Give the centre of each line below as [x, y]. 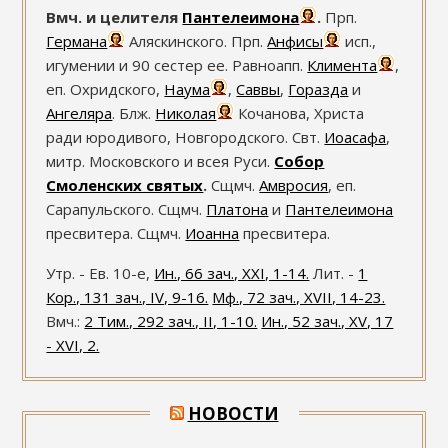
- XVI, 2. [73, 344]
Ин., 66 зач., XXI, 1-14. [232, 272]
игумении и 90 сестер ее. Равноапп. [177, 64]
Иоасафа [355, 136]
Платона [237, 208]
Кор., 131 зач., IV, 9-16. [127, 296]
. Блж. [134, 112]
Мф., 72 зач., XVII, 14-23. [299, 296]
